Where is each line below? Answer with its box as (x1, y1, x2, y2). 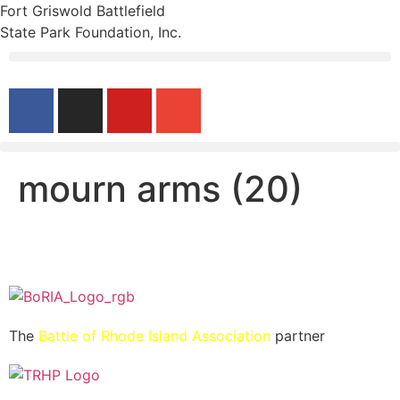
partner (271, 327, 325, 346)
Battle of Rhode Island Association (38, 327, 271, 346)
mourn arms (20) (18, 167, 303, 211)
